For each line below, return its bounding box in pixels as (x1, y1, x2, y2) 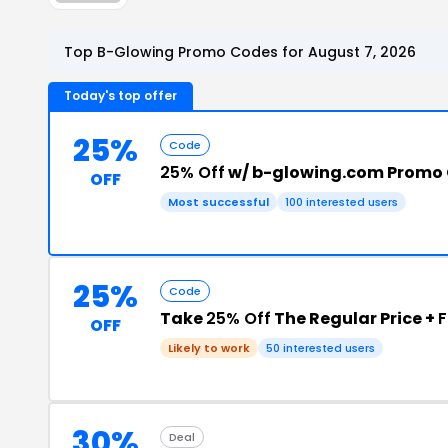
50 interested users (266, 339, 375, 356)
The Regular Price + (271, 306, 438, 330)
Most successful (168, 193, 269, 210)
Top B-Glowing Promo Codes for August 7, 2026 (64, 41, 416, 62)
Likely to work (168, 339, 250, 356)
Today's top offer (64, 86, 177, 104)
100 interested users (285, 193, 398, 210)
